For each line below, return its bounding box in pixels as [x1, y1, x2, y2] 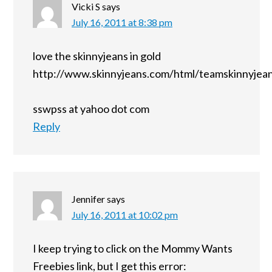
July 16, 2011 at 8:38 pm [72, 16, 172, 29]
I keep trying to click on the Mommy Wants [33, 242, 233, 256]
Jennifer [72, 193, 105, 205]
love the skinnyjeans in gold [33, 49, 161, 63]
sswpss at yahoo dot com [33, 102, 149, 116]
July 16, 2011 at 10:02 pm [72, 209, 178, 221]
